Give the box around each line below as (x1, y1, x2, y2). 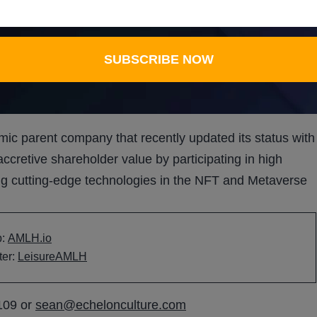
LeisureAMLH (18, 250, 87, 263)
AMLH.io (8, 232, 52, 245)
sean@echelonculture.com (35, 298, 186, 313)
